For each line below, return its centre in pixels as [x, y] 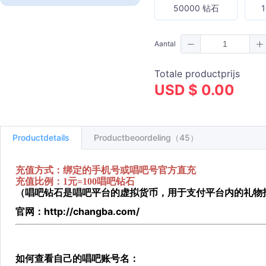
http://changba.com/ [92, 211]
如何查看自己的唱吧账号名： [78, 258]
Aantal [165, 44]
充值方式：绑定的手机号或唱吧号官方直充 [106, 170]
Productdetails [41, 137]
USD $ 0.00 [194, 90]
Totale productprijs [197, 74]
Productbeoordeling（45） [146, 137]
